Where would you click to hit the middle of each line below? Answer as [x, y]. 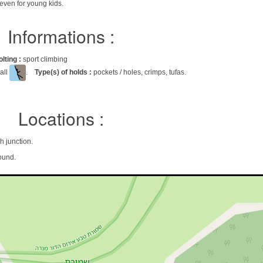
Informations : [61, 36]
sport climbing [45, 59]
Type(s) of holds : [63, 73]
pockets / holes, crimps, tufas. [139, 73]
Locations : [61, 118]
